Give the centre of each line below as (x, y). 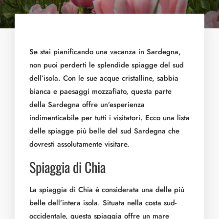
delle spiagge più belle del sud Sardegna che (104, 131)
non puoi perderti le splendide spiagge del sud (107, 65)
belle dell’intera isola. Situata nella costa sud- (103, 203)
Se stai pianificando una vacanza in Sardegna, (105, 52)
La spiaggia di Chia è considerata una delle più (107, 190)
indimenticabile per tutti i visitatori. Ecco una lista (109, 118)
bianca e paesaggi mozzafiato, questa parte (100, 91)
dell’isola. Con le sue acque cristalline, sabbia (104, 78)
